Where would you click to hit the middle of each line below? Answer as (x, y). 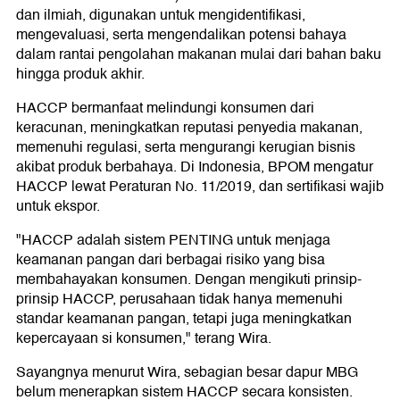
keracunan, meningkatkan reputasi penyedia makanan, (189, 127)
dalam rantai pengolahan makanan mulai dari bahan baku (199, 54)
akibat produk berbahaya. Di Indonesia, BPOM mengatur (195, 167)
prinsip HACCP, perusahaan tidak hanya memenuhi (179, 299)
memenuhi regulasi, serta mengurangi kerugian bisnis (186, 147)
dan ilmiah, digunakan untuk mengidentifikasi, (161, 15)
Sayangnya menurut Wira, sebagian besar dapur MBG (187, 372)
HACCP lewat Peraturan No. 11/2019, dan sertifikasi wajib (200, 186)
